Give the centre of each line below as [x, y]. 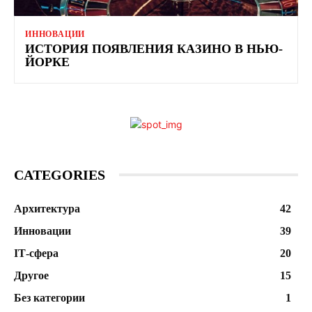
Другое [31, 275]
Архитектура [47, 208]
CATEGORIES [60, 174]
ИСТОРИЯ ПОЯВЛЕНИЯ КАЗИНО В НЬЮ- [154, 48]
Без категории [49, 297]
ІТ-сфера [36, 253]
